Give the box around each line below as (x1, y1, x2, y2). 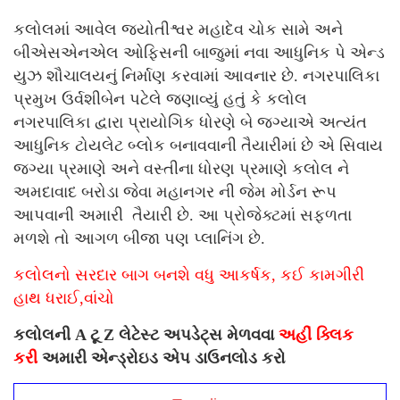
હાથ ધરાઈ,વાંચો (13, 289, 114, 308)
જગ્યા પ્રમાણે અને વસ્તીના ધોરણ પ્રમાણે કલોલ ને (13, 160, 349, 179)
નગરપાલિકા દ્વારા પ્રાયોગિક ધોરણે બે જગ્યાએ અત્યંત (13, 113, 367, 132)
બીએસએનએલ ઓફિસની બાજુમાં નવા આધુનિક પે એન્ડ (13, 44, 385, 62)
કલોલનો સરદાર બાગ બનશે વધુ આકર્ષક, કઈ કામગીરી (13, 266, 364, 285)
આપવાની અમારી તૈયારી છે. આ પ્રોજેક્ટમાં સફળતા (13, 206, 352, 225)
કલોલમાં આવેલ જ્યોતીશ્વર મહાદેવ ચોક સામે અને (13, 21, 343, 39)
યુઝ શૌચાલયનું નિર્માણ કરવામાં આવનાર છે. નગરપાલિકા (13, 67, 379, 86)
